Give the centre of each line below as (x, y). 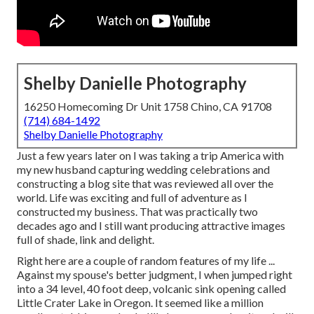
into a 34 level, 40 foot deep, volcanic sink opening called (151, 289)
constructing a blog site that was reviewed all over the (145, 184)
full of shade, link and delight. (86, 240)
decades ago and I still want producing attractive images (151, 226)
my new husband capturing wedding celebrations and (143, 170)
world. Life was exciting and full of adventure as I (132, 198)
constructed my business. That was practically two (137, 212)
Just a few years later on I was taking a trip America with (150, 156)
